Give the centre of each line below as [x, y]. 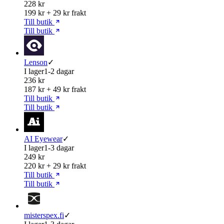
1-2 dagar [59, 71]
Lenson [36, 62]
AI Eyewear [43, 138]
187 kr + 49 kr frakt [55, 89]
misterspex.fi [44, 215]
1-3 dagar [59, 147]
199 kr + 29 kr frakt [55, 12]
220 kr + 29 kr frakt [55, 165]
